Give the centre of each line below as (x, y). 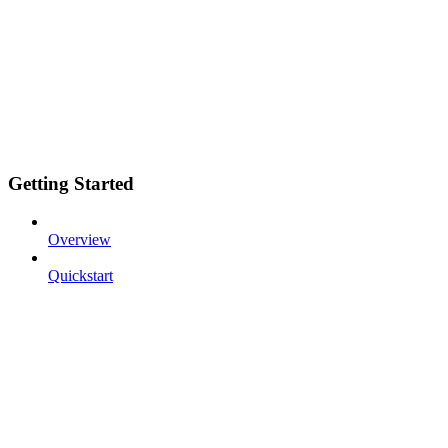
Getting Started (71, 183)
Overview (79, 240)
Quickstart (80, 276)
